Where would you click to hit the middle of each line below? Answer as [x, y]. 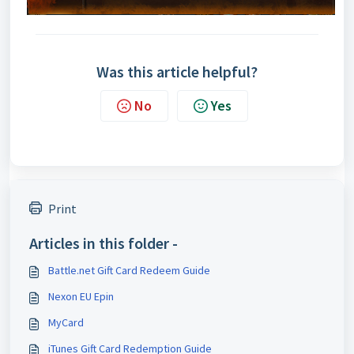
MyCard [66, 322]
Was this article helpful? [177, 71]
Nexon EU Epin [81, 296]
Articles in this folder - [104, 243]
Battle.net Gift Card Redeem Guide [129, 270]
